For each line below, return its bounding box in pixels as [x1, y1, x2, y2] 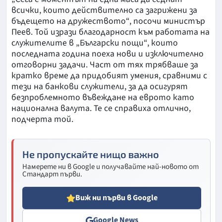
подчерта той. [11, 113, 73, 126]
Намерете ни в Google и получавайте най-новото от [22, 162, 199, 172]
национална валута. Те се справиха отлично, [11, 102, 191, 115]
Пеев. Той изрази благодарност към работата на [11, 26, 210, 39]
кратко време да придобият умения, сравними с [11, 69, 207, 82]
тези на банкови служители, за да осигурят [11, 80, 188, 93]
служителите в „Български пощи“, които [11, 37, 178, 50]
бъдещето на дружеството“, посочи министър [11, 15, 205, 28]
